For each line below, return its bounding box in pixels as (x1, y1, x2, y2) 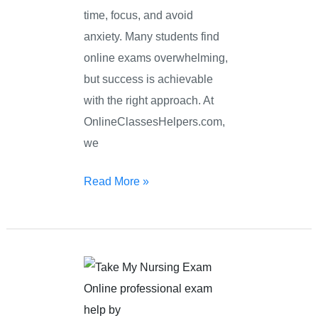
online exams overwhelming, (84, 50, 229, 64)
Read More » (84, 175, 150, 188)
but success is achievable (84, 72, 214, 85)
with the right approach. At (84, 93, 214, 106)
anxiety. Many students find (84, 29, 220, 43)
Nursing (83, 302, 124, 316)
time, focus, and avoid (84, 8, 194, 21)
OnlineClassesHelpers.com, (84, 114, 226, 128)
